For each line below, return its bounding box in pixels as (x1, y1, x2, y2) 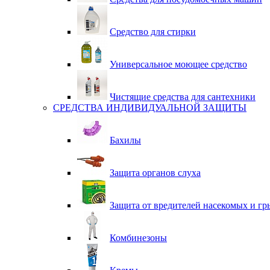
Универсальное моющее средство (110, 59, 247, 69)
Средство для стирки (110, 27, 196, 37)
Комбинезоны (110, 233, 167, 243)
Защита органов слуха (110, 168, 201, 178)
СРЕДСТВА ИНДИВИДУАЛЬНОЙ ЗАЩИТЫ (53, 102, 246, 113)
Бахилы (110, 135, 141, 145)
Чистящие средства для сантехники (110, 92, 256, 102)
